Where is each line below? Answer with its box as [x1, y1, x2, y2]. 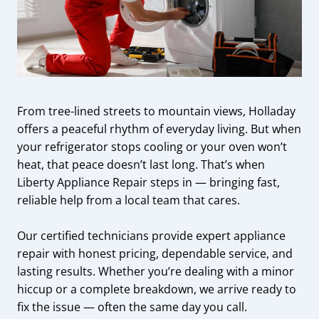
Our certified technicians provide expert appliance [17, 228, 286, 244]
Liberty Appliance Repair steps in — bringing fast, [17, 174, 281, 190]
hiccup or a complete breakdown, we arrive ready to [17, 281, 297, 297]
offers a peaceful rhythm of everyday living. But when [17, 121, 302, 137]
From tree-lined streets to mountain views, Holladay [17, 103, 296, 119]
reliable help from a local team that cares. [17, 192, 241, 208]
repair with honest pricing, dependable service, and [17, 246, 293, 261]
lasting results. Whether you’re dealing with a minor [17, 263, 295, 279]
